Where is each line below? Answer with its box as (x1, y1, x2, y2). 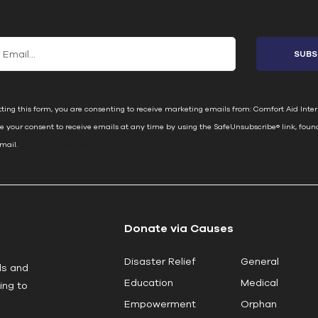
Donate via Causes (124, 221, 234, 234)
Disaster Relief (124, 255, 195, 267)
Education (124, 276, 173, 288)
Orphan (241, 297, 278, 309)
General (241, 255, 280, 267)
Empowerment (124, 297, 196, 309)
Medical (241, 276, 279, 288)
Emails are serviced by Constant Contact (19, 139, 172, 148)
